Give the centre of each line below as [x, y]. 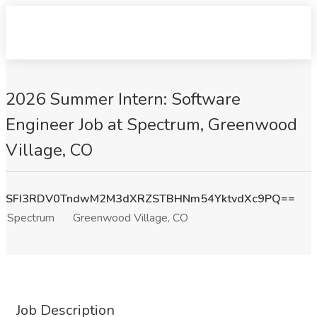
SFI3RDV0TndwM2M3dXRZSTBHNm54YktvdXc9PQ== [150, 199]
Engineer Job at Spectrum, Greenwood [151, 125]
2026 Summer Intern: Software [123, 99]
